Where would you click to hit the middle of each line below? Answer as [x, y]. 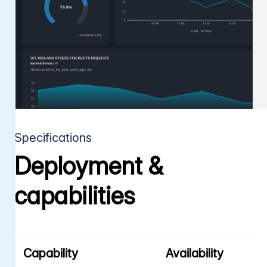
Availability [194, 254]
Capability [51, 254]
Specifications [53, 138]
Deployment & [89, 166]
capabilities [74, 196]
